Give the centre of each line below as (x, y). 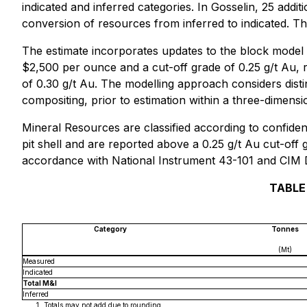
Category (110, 229)
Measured (39, 261)
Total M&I (40, 283)
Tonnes (285, 229)
